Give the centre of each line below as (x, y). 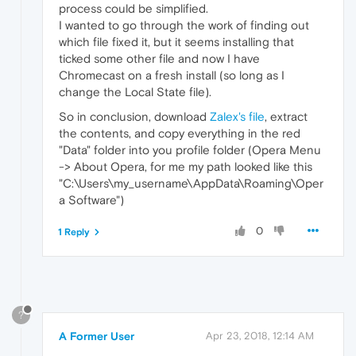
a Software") (91, 200)
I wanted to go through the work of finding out (184, 25)
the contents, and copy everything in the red (180, 133)
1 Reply (74, 232)
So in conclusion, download (134, 117)
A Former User (97, 337)
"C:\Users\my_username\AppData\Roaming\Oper (191, 184)
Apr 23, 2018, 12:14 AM (260, 336)
